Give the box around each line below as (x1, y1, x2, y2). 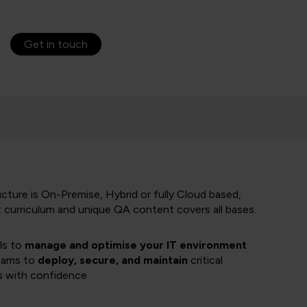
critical (188, 254, 223, 267)
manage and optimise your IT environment (25, 238, 247, 251)
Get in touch (24, 38, 88, 51)
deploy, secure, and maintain (38, 254, 188, 267)
